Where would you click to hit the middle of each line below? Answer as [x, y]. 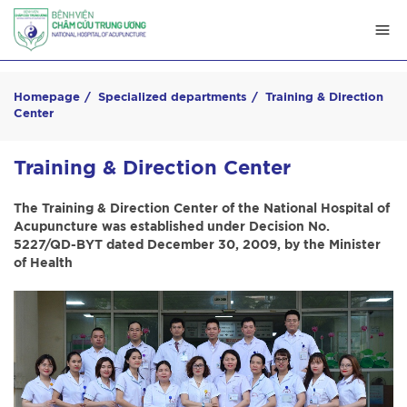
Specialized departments [173, 98]
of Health [43, 263]
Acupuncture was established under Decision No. [172, 227]
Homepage [47, 98]
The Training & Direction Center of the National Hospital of [202, 209]
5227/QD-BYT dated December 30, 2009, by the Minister [197, 245]
